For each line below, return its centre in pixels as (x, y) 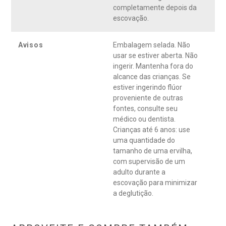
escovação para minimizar (155, 183)
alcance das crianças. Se (152, 77)
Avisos (31, 45)
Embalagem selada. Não (152, 45)
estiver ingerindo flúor (148, 88)
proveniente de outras (148, 98)
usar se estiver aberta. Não (155, 56)
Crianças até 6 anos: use (152, 130)
